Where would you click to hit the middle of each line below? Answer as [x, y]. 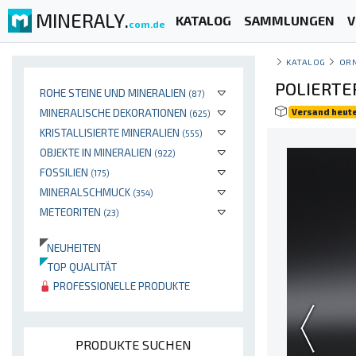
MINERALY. [82, 20]
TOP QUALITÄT [78, 267]
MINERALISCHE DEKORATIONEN [114, 112]
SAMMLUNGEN [289, 21]
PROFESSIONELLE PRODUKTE [120, 286]
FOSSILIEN [65, 172]
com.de [147, 23]
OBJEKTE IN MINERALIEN [97, 152]
